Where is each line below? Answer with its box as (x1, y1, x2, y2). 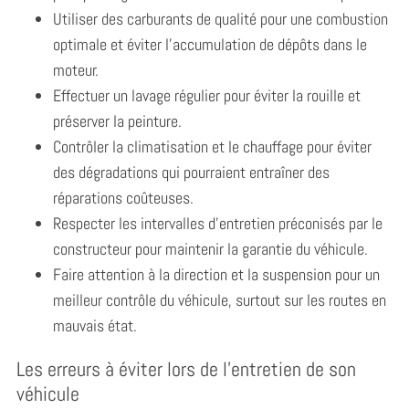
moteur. (52, 58, 99, 80)
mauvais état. (52, 314, 137, 336)
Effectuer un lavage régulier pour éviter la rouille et (52, 84, 361, 106)
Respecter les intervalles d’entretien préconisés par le (52, 212, 383, 234)
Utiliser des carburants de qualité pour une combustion (52, 7, 388, 29)
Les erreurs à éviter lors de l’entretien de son (16, 355, 356, 382)
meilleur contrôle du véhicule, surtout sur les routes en (52, 288, 386, 310)
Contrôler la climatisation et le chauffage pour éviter (52, 135, 372, 157)
